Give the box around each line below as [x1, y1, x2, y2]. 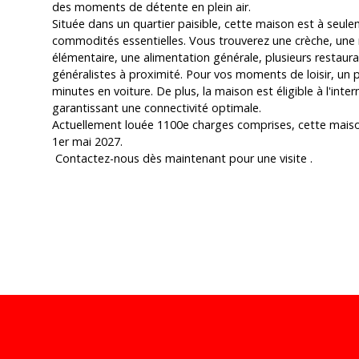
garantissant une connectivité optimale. [52, 99, 261, 115]
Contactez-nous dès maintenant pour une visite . [52, 150, 313, 166]
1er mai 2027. [52, 133, 123, 149]
